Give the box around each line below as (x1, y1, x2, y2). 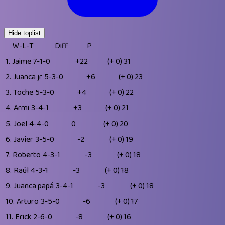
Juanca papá (14, 179, 54, 192)
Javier (14, 133, 33, 146)
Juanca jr (13, 70, 42, 83)
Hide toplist (8, 29, 41, 37)
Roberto (13, 148, 41, 161)
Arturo (17, 195, 39, 208)
